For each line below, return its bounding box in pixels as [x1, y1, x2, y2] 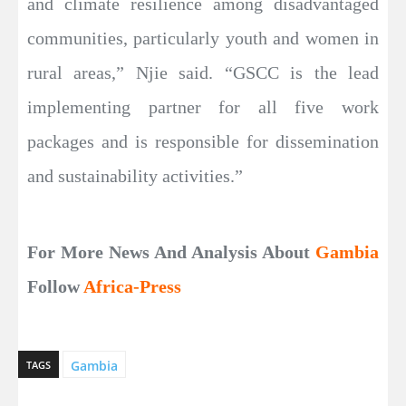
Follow [27, 276, 83, 297]
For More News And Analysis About [27, 242, 315, 263]
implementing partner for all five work [27, 97, 379, 118]
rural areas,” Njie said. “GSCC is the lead [27, 63, 379, 83]
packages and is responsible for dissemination [27, 131, 379, 152]
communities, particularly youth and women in [27, 28, 379, 49]
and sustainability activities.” [27, 166, 243, 187]
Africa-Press [83, 276, 181, 297]
